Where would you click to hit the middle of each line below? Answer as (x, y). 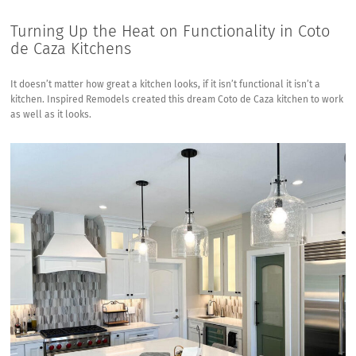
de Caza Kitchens (71, 49)
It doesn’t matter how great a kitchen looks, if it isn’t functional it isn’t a (166, 85)
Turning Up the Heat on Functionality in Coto (170, 31)
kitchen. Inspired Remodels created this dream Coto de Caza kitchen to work (177, 100)
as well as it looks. (51, 115)
